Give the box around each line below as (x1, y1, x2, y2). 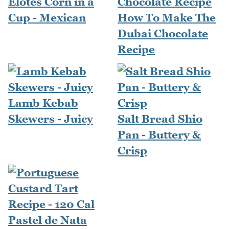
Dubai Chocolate (118, 27, 208, 40)
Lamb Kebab (8, 96, 78, 109)
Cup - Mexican (8, 11, 86, 24)
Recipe (118, 42, 155, 56)
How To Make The (118, 11, 216, 24)
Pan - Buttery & (118, 128, 201, 141)
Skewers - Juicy (8, 112, 93, 125)
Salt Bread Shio (118, 112, 202, 125)
